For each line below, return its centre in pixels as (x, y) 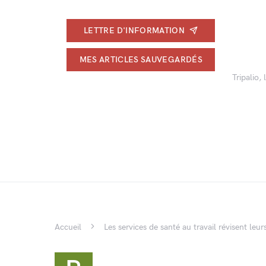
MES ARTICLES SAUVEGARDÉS (141, 59)
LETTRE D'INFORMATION (134, 30)
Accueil (68, 227)
